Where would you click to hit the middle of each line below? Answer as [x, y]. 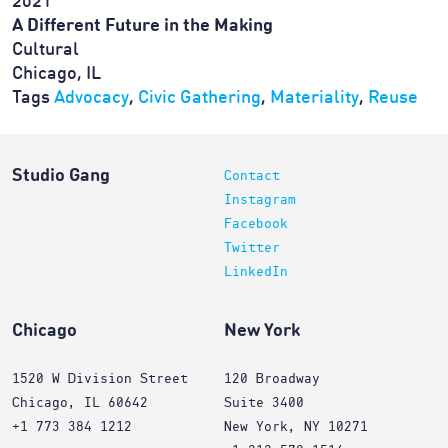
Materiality [314, 98]
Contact [252, 176]
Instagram [260, 200]
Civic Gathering [199, 98]
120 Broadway [272, 379]
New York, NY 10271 [296, 427]
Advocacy [91, 98]
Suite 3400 [264, 403]
